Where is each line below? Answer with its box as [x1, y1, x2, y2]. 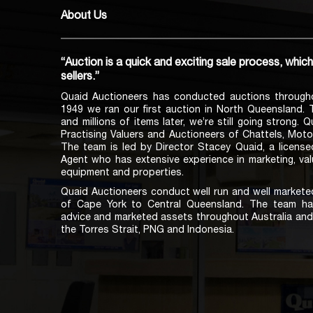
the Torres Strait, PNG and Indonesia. [61, 226, 234, 235]
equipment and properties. [61, 168, 184, 178]
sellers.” [61, 72, 99, 83]
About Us [61, 11, 107, 22]
